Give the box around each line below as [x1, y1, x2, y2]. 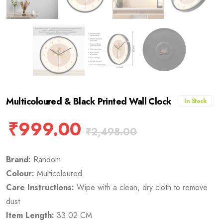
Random [31, 153, 61, 165]
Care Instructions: [6, 181, 75, 193]
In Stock [184, 96, 207, 106]
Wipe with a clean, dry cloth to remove [74, 181, 208, 193]
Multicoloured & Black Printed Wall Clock [6, 95, 174, 108]
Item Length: [6, 209, 55, 221]
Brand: [6, 153, 31, 165]
